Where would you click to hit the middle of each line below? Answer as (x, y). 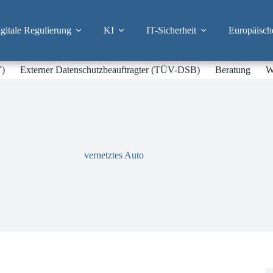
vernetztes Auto (114, 155)
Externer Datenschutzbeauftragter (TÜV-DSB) (110, 70)
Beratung (232, 70)
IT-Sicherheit (171, 30)
